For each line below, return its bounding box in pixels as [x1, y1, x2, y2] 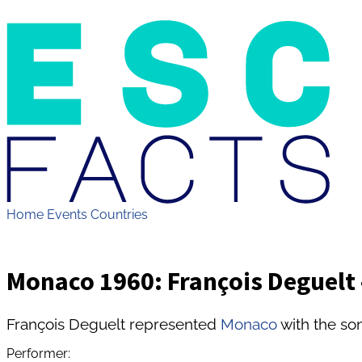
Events [47, 207, 87, 222]
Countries [90, 207, 148, 222]
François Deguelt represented [6, 314, 221, 333]
